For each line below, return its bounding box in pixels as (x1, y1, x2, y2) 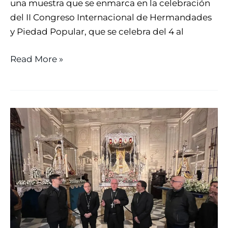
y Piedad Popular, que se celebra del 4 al (10, 26, 184, 37)
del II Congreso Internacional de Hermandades (10, 12, 212, 23)
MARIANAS (10, 181, 57, 191)
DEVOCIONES (10, 166, 69, 177)
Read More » (10, 53, 63, 64)
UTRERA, (10, 209, 48, 220)
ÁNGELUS (10, 124, 52, 134)
